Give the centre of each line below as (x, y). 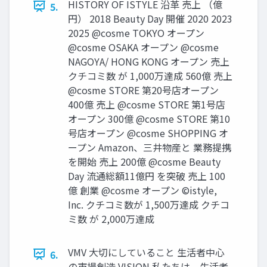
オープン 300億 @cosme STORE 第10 (149, 118)
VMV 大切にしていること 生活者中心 (146, 252)
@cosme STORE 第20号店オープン (143, 90)
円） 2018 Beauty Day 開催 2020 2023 (150, 18)
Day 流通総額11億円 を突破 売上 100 (147, 176)
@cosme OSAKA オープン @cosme (143, 47)
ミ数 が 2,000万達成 (111, 218)
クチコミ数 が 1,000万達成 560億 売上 (150, 75)
